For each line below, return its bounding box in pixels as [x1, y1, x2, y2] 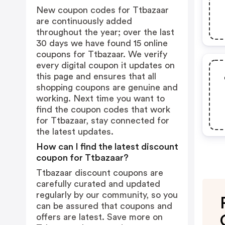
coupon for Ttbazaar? [36, 153, 129, 162]
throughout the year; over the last [36, 28, 174, 37]
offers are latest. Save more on [36, 212, 163, 221]
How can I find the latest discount [36, 142, 178, 151]
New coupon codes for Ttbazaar [36, 6, 169, 15]
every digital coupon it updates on [36, 61, 175, 70]
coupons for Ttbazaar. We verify [36, 50, 167, 59]
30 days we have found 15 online [36, 39, 168, 48]
